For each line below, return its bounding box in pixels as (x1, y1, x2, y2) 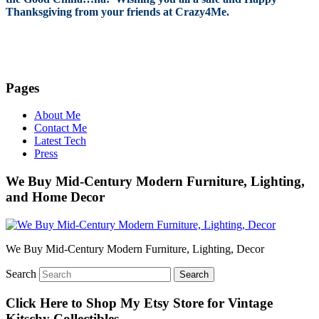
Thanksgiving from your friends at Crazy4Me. (6, 5, 229, 18)
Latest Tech (34, 135, 86, 147)
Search (6, 267, 36, 280)
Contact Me (34, 122, 87, 135)
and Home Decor (6, 189, 105, 205)
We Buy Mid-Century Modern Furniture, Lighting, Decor (6, 242, 264, 255)
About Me (34, 109, 80, 122)
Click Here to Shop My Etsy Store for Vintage (6, 295, 273, 310)
